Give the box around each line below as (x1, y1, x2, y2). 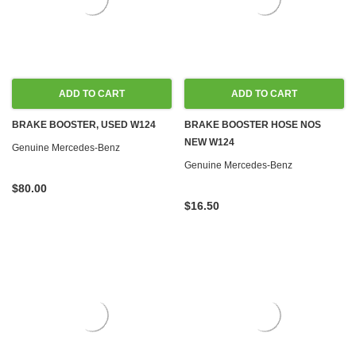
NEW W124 (184, 137, 234, 148)
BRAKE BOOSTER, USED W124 (12, 119, 156, 130)
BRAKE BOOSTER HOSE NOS (184, 119, 321, 130)
